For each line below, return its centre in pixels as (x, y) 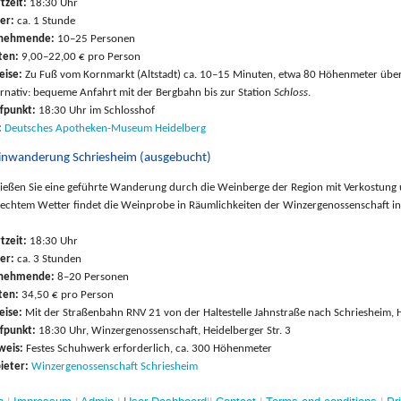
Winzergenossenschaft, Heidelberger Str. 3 (191, 330)
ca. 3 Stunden (48, 259)
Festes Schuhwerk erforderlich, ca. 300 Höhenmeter (148, 348)
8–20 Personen (92, 277)
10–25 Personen (95, 38)
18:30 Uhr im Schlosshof (97, 110)
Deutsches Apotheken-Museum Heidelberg (105, 128)
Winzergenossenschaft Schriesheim (115, 366)
